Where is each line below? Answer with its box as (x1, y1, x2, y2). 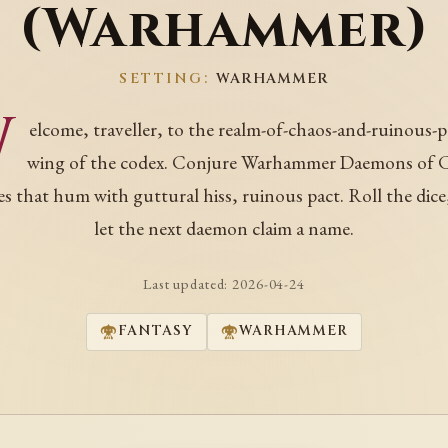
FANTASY (118, 322, 193, 341)
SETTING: (119, 69, 217, 89)
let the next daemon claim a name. (94, 214, 354, 241)
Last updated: (143, 273, 233, 293)
